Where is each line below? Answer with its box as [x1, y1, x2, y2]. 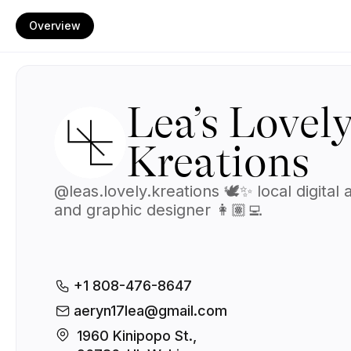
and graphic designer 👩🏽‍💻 [54, 201, 262, 219]
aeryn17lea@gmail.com [74, 302, 227, 319]
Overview [29, 19, 81, 32]
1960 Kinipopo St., [77, 327, 201, 344]
